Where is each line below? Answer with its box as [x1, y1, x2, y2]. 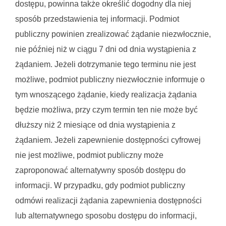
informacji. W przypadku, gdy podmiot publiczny [15, 181, 185, 190]
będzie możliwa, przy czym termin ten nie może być [15, 105, 198, 114]
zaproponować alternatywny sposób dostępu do [15, 166, 186, 175]
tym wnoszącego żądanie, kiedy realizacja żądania [15, 90, 197, 99]
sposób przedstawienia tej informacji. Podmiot [15, 15, 179, 23]
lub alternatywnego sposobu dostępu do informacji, [15, 211, 197, 220]
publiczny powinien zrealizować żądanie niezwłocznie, [15, 30, 211, 38]
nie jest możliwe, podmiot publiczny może [15, 151, 163, 159]
